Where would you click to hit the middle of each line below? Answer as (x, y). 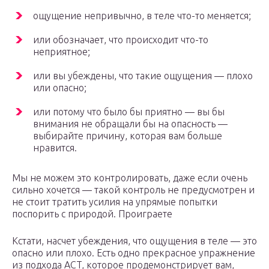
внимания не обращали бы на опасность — (130, 124)
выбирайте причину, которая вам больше (128, 136)
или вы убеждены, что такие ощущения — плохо (143, 76)
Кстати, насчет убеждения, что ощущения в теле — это (134, 241)
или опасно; (60, 88)
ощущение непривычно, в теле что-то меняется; (142, 16)
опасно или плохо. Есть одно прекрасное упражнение (134, 253)
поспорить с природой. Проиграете (92, 214)
